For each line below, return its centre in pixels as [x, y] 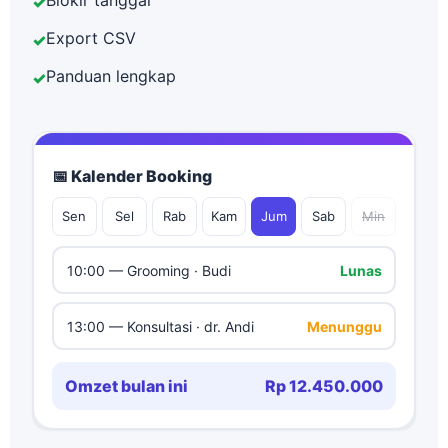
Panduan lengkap [111, 76]
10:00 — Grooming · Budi [148, 270]
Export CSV [91, 38]
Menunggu [344, 326]
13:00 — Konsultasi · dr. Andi [160, 326]
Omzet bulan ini [126, 386]
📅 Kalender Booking [132, 176]
